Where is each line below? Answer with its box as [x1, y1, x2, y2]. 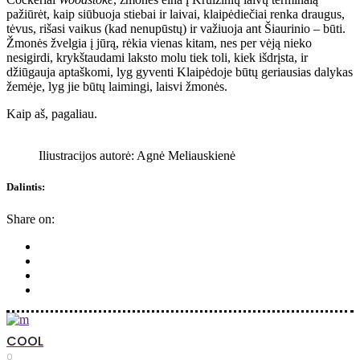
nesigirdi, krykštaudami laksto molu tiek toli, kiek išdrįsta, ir [6, 51, 308, 65]
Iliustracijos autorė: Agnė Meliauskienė [39, 149, 235, 163]
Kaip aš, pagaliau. [6, 107, 97, 121]
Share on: [6, 211, 55, 226]
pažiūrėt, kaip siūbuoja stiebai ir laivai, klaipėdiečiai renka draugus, [6, 7, 345, 22]
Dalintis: [6, 181, 45, 194]
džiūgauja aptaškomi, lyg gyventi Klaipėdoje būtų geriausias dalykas [6, 65, 353, 80]
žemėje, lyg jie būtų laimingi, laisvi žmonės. [6, 80, 231, 94]
